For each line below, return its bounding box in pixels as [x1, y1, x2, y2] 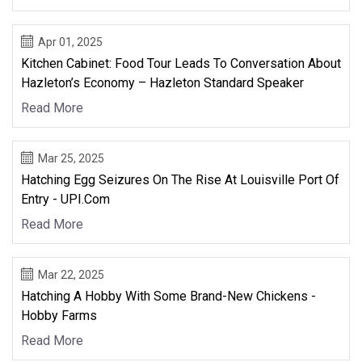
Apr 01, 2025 [38, 35, 103, 48]
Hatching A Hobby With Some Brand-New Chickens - [21, 288, 316, 304]
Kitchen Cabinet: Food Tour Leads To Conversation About [21, 55, 341, 71]
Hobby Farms [21, 307, 97, 323]
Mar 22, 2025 [38, 267, 104, 281]
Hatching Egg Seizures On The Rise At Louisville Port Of [21, 171, 339, 187]
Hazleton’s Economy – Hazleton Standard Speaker [21, 74, 304, 90]
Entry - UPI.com [21, 191, 110, 207]
